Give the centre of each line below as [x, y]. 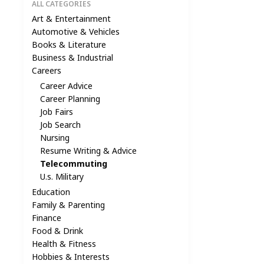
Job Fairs [57, 112]
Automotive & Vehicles [76, 31]
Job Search [61, 125]
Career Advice [67, 86]
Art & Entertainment [72, 18]
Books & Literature [69, 44]
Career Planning [70, 99]
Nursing [55, 138]
